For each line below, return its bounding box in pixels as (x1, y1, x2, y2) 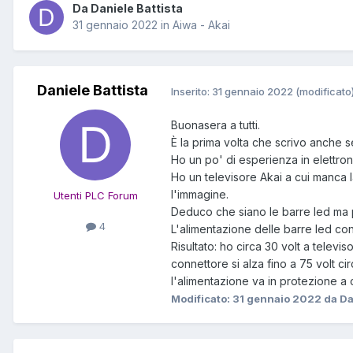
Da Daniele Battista (72, 2, 183, 16)
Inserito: (171, 84, 212, 98)
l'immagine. (171, 188, 229, 202)
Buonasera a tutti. (171, 118, 260, 132)
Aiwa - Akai (173, 18, 230, 32)
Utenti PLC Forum (53, 189, 138, 203)
